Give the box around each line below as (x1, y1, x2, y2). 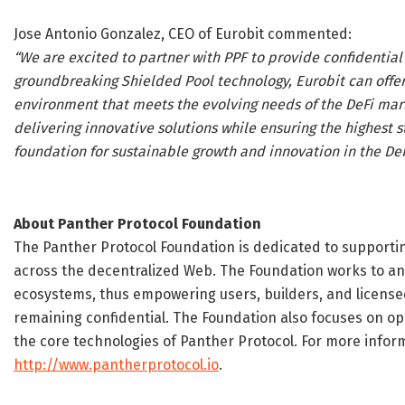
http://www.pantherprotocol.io (14, 356, 219, 374)
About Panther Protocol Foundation (14, 215, 261, 233)
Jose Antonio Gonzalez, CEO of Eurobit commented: (14, 25, 352, 43)
